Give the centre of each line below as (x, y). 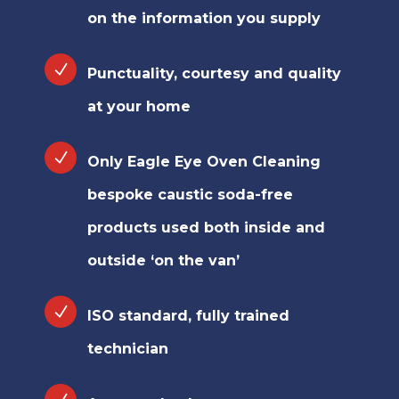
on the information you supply (204, 19)
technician (128, 349)
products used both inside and (206, 228)
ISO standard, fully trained (188, 316)
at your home (139, 107)
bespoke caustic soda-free (190, 195)
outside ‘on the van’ (163, 261)
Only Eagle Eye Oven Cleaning (204, 162)
